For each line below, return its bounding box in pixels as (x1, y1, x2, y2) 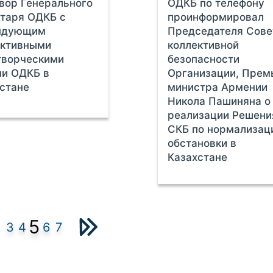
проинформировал (168, 11, 264, 23)
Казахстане (168, 151, 228, 163)
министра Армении (168, 81, 268, 93)
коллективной (168, 39, 239, 51)
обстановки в (168, 137, 237, 149)
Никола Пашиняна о (168, 95, 271, 107)
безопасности (168, 53, 240, 65)
